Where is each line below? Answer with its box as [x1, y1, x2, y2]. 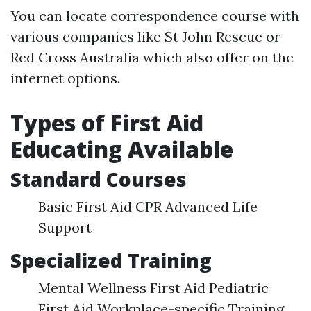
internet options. [10, 69, 120, 87]
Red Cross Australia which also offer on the [10, 49, 294, 66]
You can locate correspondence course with [10, 7, 299, 24]
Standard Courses [10, 166, 187, 192]
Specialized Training [10, 247, 212, 274]
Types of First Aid [10, 108, 203, 137]
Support [38, 219, 92, 236]
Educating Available [10, 134, 233, 164]
